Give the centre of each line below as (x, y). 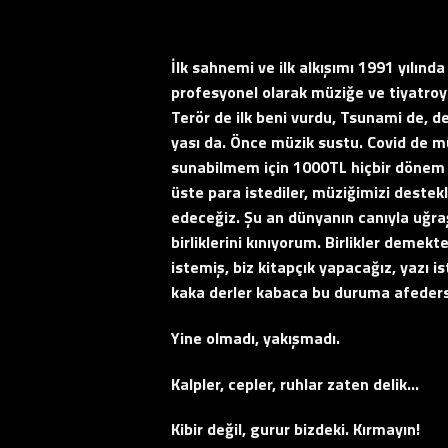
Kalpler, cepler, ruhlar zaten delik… (295, 383)
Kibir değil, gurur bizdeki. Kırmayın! (295, 429)
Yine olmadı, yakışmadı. (255, 337)
